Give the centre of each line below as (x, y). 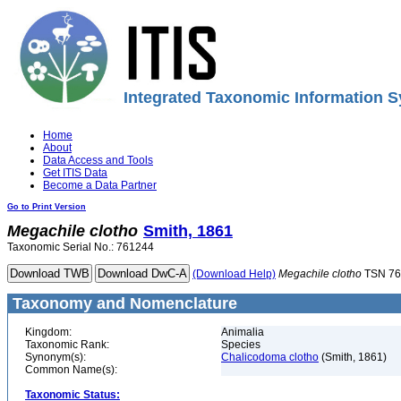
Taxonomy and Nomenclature (123, 303)
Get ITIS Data (75, 173)
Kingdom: (48, 332)
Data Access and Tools (98, 160)
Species (241, 345)
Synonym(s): (55, 357)
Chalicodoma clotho (270, 357)
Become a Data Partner (100, 185)
